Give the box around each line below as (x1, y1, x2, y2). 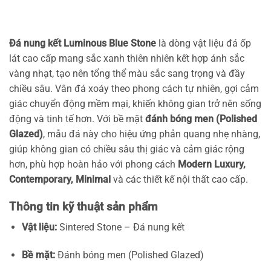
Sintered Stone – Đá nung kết (56, 221, 184, 233)
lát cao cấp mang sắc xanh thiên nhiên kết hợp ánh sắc (9, 52, 244, 64)
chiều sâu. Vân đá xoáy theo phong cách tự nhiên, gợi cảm (9, 82, 259, 94)
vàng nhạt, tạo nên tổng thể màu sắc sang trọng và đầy (9, 67, 245, 79)
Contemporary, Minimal (9, 173, 111, 185)
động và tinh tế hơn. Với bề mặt (9, 113, 145, 125)
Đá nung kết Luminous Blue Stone (9, 37, 156, 49)
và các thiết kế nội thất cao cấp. (111, 173, 248, 185)
